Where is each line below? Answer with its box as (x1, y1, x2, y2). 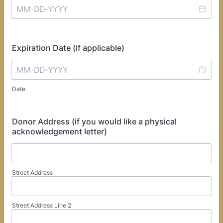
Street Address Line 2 (12, 202, 71, 209)
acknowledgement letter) (12, 126, 107, 136)
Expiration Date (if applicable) (12, 43, 124, 53)
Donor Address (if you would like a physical (12, 116, 177, 126)
